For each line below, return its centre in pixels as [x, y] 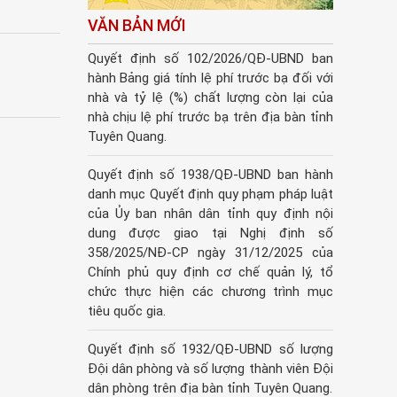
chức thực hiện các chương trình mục [210, 292]
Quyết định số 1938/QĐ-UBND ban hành [210, 175]
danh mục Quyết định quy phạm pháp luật [210, 195]
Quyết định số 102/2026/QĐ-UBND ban [210, 59]
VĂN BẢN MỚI [136, 26]
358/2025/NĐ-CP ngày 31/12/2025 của [210, 253]
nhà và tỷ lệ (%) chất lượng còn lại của [210, 98]
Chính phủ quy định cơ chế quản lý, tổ [210, 272]
